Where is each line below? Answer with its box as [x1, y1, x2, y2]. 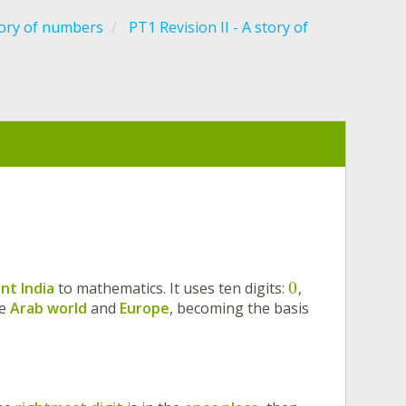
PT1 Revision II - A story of [129, 17, 308, 37]
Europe [120, 297, 170, 318]
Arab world [10, 297, 88, 318]
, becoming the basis [169, 297, 310, 318]
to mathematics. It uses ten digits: [54, 277, 288, 298]
